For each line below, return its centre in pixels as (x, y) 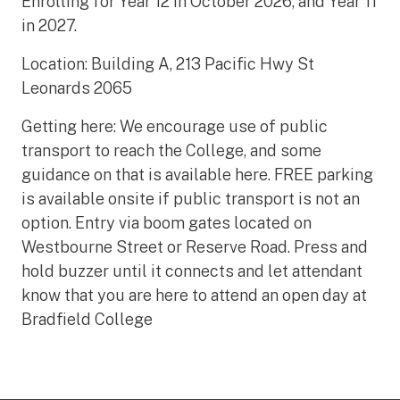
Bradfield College (87, 319)
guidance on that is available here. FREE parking (197, 175)
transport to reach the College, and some (171, 150)
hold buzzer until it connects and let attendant (192, 271)
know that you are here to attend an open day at (194, 295)
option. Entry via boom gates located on (167, 223)
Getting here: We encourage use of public (175, 126)
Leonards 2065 (77, 88)
